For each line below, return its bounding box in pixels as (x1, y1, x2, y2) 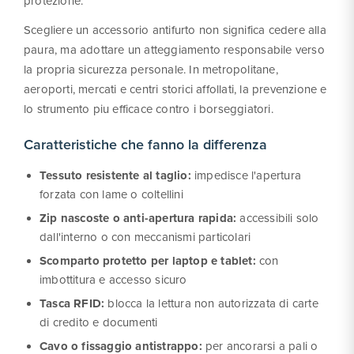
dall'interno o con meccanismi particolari (40, 230, 251, 244)
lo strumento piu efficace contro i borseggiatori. (24, 102, 273, 116)
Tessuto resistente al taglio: (40, 168, 191, 183)
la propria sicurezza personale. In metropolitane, (24, 62, 278, 77)
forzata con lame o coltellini (40, 187, 183, 201)
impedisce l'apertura (190, 168, 302, 183)
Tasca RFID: (40, 296, 105, 311)
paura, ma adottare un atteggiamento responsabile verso (24, 43, 325, 57)
